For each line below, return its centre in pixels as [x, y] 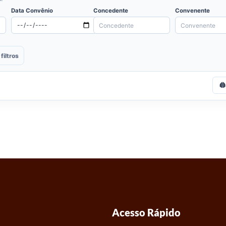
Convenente [193, 11]
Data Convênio [32, 11]
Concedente [110, 11]
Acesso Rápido [146, 213]
